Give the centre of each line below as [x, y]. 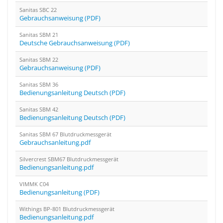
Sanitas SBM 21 [39, 35]
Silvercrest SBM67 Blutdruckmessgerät [69, 159]
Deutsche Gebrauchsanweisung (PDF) [75, 43]
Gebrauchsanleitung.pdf [55, 142]
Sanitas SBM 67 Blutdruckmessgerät [65, 134]
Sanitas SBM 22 [39, 59]
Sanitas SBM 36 [39, 84]
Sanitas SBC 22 [38, 10]
